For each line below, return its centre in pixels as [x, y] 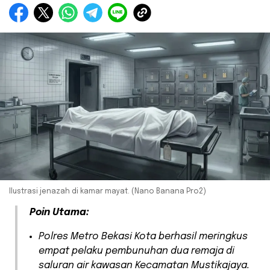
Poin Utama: [59, 213]
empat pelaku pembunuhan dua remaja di [137, 251]
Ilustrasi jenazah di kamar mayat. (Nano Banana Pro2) [108, 192]
